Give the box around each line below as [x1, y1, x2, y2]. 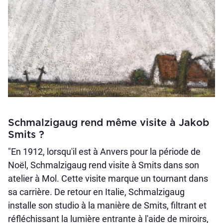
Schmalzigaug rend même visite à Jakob [8, 118, 209, 128]
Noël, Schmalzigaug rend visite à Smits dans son [8, 160, 199, 171]
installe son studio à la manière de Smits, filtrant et [8, 200, 207, 211]
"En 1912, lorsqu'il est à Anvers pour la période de [8, 146, 201, 157]
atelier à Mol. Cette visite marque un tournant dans [8, 173, 208, 184]
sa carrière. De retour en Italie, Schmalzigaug [8, 187, 185, 198]
